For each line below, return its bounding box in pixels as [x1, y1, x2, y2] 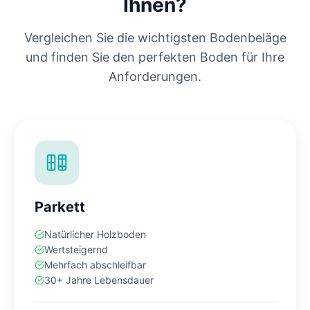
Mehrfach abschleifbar [44, 259, 146, 271]
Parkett [35, 199, 85, 216]
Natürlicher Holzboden [44, 228, 146, 241]
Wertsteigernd [44, 244, 108, 256]
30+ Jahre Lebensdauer [44, 274, 154, 286]
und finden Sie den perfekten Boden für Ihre [26, 50, 284, 65]
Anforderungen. [109, 69, 201, 84]
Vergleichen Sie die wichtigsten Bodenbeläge [24, 30, 286, 46]
